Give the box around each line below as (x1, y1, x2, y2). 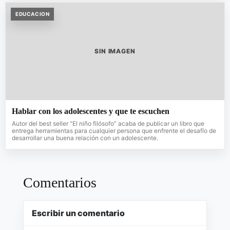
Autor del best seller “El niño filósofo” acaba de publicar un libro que (12, 120, 204, 128)
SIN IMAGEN (94, 47, 136, 55)
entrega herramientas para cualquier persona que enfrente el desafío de (12, 127, 216, 135)
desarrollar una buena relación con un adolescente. (12, 134, 158, 142)
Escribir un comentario (32, 208, 125, 219)
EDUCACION (15, 11, 50, 17)
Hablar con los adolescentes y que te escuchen (12, 107, 169, 116)
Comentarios (23, 175, 97, 191)
